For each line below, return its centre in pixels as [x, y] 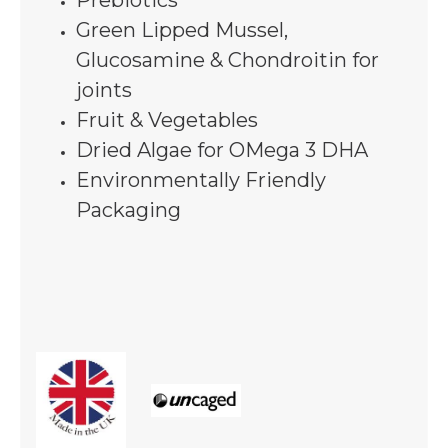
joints [104, 90]
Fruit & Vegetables [167, 120]
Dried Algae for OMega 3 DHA [222, 150]
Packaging [131, 210]
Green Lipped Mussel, [182, 30]
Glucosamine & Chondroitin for [227, 60]
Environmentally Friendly [201, 180]
